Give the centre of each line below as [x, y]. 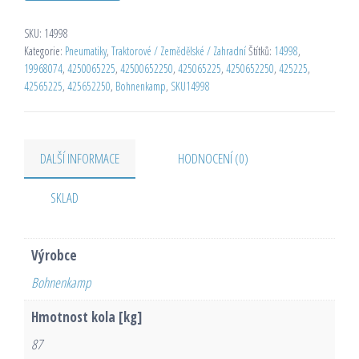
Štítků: [261, 50]
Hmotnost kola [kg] [86, 317]
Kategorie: [44, 50]
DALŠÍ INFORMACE [80, 158]
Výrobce [54, 256]
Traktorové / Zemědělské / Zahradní [179, 50]
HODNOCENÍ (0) [213, 158]
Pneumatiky [86, 50]
